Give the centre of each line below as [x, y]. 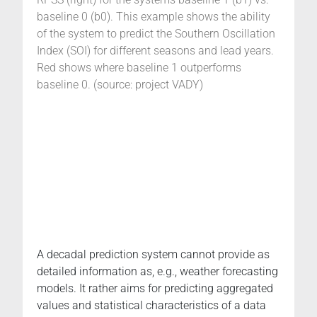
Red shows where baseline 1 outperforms [139, 67]
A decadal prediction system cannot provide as [153, 254]
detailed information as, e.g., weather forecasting [157, 271]
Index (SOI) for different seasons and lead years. [155, 50]
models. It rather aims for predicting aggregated [155, 288]
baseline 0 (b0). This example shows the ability [154, 16]
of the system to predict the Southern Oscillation [156, 33]
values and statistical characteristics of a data [151, 305]
